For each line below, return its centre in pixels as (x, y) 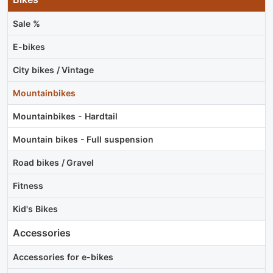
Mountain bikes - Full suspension (83, 140)
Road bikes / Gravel (54, 163)
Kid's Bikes (35, 209)
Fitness (28, 186)
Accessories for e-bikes (63, 257)
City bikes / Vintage (54, 70)
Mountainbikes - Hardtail (65, 116)
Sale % (27, 24)
